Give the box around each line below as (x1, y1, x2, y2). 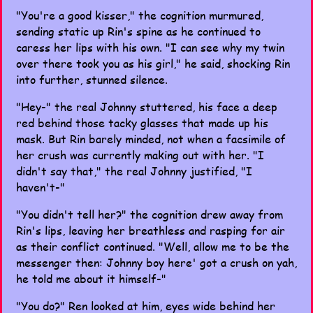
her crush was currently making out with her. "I (16, 147, 264, 163)
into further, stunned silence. (16, 71, 168, 87)
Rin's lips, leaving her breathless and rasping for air (16, 222, 285, 238)
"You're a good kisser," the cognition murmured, (16, 7, 263, 23)
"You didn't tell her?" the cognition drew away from (16, 206, 283, 222)
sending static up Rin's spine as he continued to (16, 23, 261, 39)
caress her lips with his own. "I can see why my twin (16, 39, 284, 55)
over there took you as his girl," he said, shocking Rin (16, 55, 290, 71)
